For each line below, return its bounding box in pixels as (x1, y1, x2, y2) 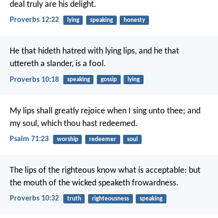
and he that (137, 47, 179, 56)
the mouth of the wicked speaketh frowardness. (10, 179, 179, 188)
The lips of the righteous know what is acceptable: (10, 166, 187, 176)
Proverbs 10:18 (10, 75, 59, 84)
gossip (100, 76, 117, 83)
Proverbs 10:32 (10, 195, 59, 203)
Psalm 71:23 (10, 135, 49, 143)
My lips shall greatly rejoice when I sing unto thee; (10, 106, 185, 116)
